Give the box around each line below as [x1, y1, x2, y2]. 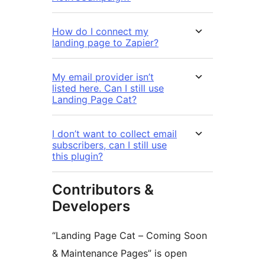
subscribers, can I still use [52, 139, 167, 151]
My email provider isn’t [52, 71, 154, 83]
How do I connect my [52, 25, 148, 38]
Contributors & [52, 181, 154, 199]
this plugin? [52, 150, 103, 163]
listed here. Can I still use [52, 82, 164, 95]
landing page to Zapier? [52, 37, 159, 49]
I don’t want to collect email [52, 128, 177, 140]
